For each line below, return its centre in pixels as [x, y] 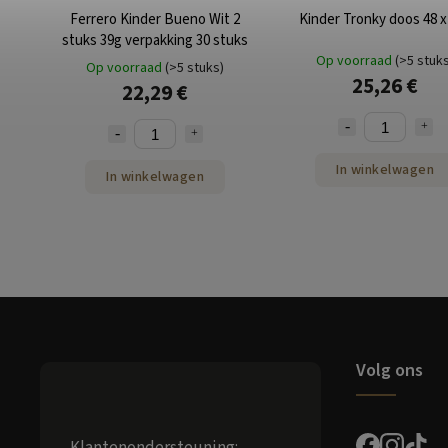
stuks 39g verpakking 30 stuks [155, 41]
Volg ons [389, 370]
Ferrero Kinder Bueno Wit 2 [155, 20]
